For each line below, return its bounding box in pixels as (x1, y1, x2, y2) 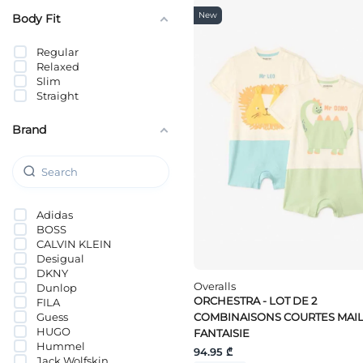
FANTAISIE (194, 327, 250, 340)
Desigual (36, 251, 84, 265)
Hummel (36, 339, 85, 352)
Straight (36, 88, 79, 102)
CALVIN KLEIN (36, 237, 112, 250)
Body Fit (12, 11, 61, 26)
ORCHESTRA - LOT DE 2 (194, 294, 317, 308)
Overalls (194, 280, 236, 293)
